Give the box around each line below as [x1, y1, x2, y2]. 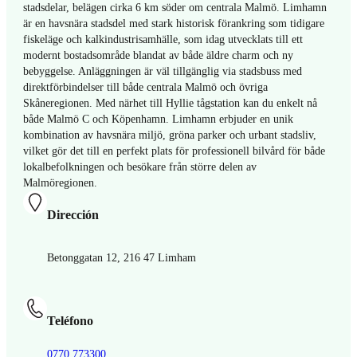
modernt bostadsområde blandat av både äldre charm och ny [23, 49, 294, 62]
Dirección [46, 207, 99, 222]
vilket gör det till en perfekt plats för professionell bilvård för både [23, 144, 326, 158]
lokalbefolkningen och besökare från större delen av [23, 160, 257, 174]
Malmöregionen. [23, 176, 98, 190]
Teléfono [46, 314, 93, 328]
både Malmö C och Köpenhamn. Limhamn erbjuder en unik [23, 112, 294, 126]
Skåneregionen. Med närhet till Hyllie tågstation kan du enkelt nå [23, 96, 318, 110]
